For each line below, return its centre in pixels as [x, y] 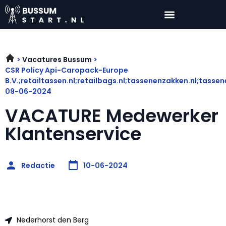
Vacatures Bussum [57, 60]
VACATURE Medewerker [112, 116]
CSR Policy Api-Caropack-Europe [67, 70]
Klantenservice [73, 134]
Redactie [38, 165]
